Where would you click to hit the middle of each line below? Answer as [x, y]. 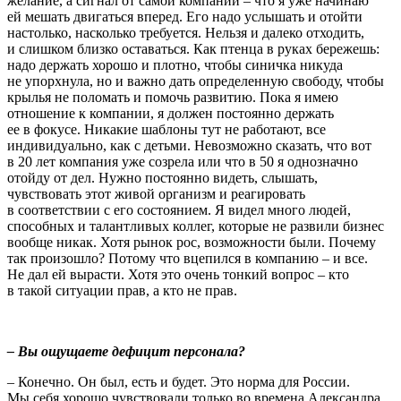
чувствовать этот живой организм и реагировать [156, 193]
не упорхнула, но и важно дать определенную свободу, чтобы [196, 81]
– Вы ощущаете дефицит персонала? [126, 351]
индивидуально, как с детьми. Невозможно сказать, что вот [189, 145]
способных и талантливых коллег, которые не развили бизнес [196, 226]
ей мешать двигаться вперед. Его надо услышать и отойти [185, 16]
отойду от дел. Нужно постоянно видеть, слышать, [162, 177]
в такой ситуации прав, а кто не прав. [122, 290]
